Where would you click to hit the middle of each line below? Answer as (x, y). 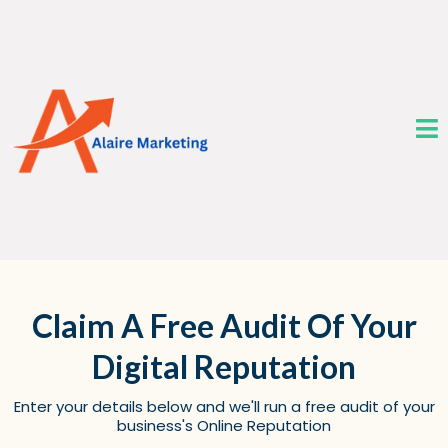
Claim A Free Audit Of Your (224, 325)
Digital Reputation (224, 366)
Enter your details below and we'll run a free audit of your (224, 406)
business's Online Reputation (224, 425)
